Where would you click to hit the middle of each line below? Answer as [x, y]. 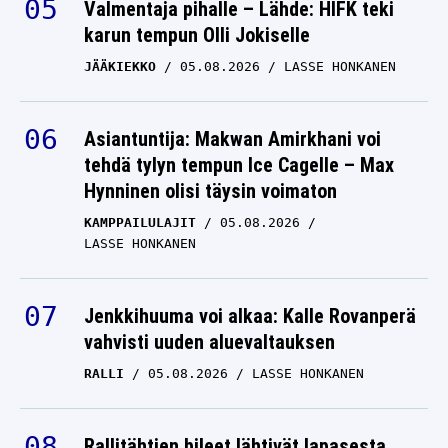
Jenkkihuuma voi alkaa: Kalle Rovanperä [250, 316]
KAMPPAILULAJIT [140, 223]
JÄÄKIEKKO [120, 67]
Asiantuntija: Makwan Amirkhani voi [232, 139]
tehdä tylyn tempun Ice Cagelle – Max [239, 165]
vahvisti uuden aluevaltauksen [209, 342]
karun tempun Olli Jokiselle [197, 35]
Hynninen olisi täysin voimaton [210, 191]
